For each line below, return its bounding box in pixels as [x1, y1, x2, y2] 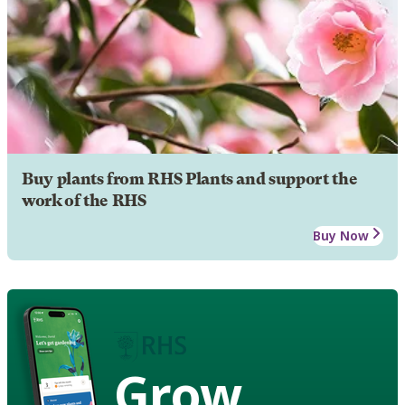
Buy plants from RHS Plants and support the [22, 169, 358, 188]
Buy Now [313, 226, 369, 244]
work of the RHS [22, 191, 146, 210]
